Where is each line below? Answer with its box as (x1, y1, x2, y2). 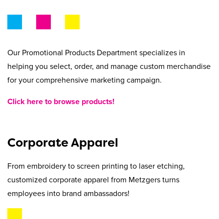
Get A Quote (84, 22, 135, 33)
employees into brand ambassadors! (7, 188, 130, 198)
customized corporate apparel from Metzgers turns (7, 175, 179, 185)
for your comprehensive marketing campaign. (7, 75, 162, 85)
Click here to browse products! (7, 96, 114, 107)
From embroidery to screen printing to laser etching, (7, 161, 185, 171)
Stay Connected (82, 30, 137, 40)
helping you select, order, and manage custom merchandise (7, 61, 211, 71)
